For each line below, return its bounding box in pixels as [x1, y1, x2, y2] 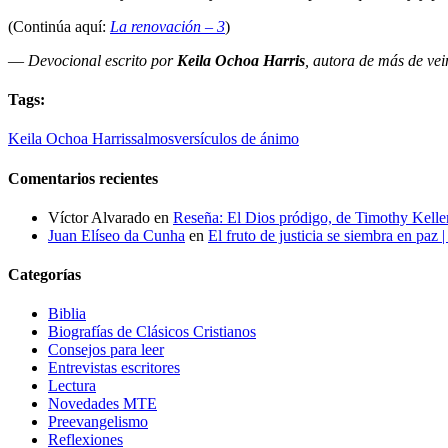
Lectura [48, 377, 96, 395]
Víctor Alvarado [48, 208, 150, 226]
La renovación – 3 [110, 17, 225, 35]
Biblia [48, 305, 86, 323]
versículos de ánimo [174, 130, 299, 148]
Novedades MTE [48, 395, 157, 413]
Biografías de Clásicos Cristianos [48, 323, 256, 341]
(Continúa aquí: [8, 17, 110, 35]
